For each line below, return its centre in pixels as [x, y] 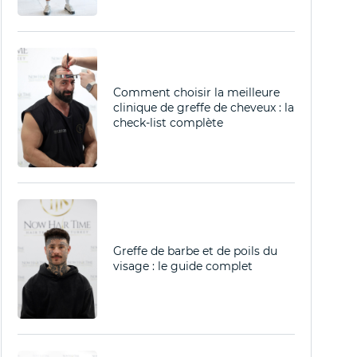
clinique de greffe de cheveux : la [204, 107]
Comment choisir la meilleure [196, 92]
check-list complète [168, 122]
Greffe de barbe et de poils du [195, 251]
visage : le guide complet [183, 266]
